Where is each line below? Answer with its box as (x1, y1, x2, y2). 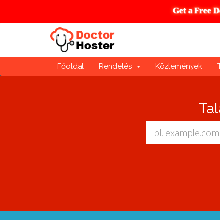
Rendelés (99, 62, 136, 71)
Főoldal (57, 62, 84, 71)
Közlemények (155, 62, 202, 71)
